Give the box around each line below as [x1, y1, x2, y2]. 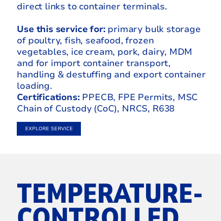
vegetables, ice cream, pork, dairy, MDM [17, 46, 193, 58]
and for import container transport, [17, 57, 171, 70]
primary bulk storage [105, 23, 201, 36]
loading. [17, 80, 52, 92]
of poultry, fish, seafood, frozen [17, 35, 154, 47]
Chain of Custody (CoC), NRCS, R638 [17, 103, 175, 115]
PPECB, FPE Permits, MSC [79, 91, 198, 104]
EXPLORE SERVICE [25, 125, 73, 132]
